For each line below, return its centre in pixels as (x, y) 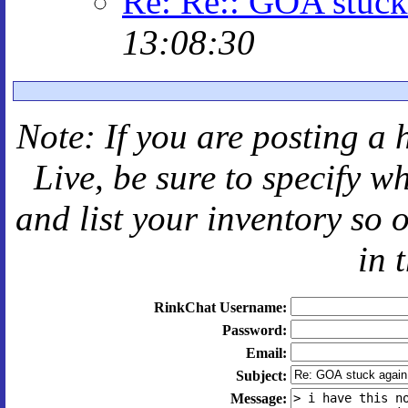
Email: (266, 353)
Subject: (261, 376)
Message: (258, 398)
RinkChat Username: (220, 307)
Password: (254, 330)
